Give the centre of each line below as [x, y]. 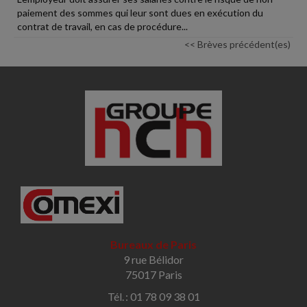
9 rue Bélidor [153, 260]
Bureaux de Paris [153, 245]
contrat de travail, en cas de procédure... [102, 26]
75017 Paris [153, 275]
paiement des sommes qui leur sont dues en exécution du [140, 13]
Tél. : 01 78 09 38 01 [153, 297]
